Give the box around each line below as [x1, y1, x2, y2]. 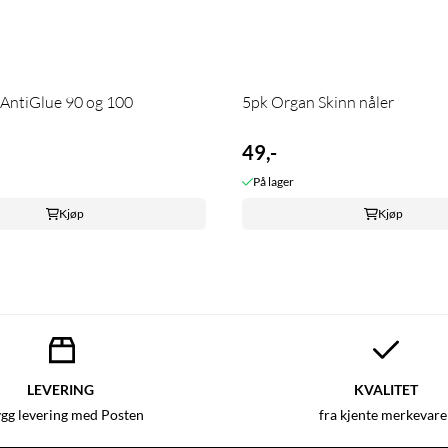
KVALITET [354, 381, 418, 399]
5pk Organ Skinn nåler [242, 92, 394, 113]
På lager [252, 174, 294, 190]
